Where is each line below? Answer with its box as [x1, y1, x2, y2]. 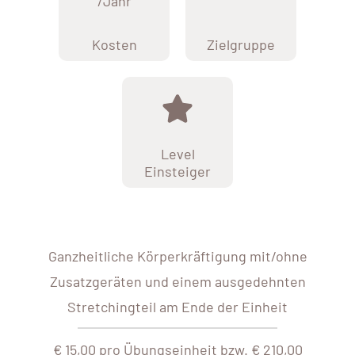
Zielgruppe [207, 36, 275, 54]
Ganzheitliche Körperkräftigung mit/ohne [48, 247, 307, 265]
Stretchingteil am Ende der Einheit [67, 298, 288, 316]
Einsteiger [144, 162, 211, 181]
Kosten [91, 36, 137, 54]
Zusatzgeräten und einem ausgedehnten [49, 273, 306, 291]
